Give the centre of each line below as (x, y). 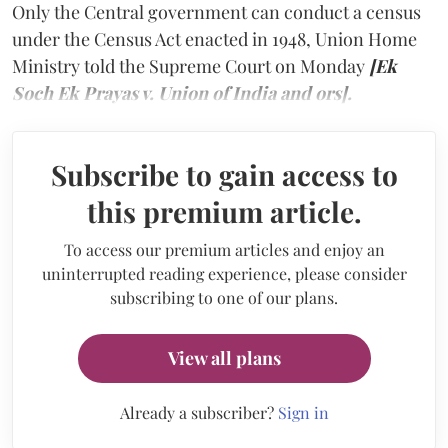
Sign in (303, 412)
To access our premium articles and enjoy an (224, 249)
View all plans (224, 357)
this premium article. (224, 211)
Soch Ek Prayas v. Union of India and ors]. (182, 92)
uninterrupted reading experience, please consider (224, 273)
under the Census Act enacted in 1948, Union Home (214, 38)
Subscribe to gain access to (224, 174)
